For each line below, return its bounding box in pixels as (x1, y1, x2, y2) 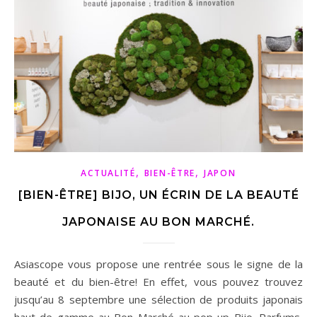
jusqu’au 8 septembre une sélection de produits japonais (14, 292, 303, 307)
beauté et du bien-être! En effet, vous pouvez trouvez (14, 275, 303, 289)
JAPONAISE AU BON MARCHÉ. (62, 215, 255, 229)
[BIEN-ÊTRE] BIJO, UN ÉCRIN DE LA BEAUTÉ (18, 188, 299, 202)
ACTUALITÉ (81, 167, 136, 180)
